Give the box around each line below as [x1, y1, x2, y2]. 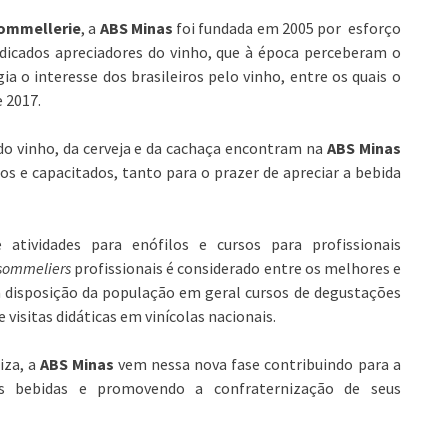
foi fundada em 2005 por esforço [172, 18, 401, 38]
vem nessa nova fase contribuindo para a [114, 354, 401, 374]
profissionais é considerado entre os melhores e [71, 258, 401, 278]
